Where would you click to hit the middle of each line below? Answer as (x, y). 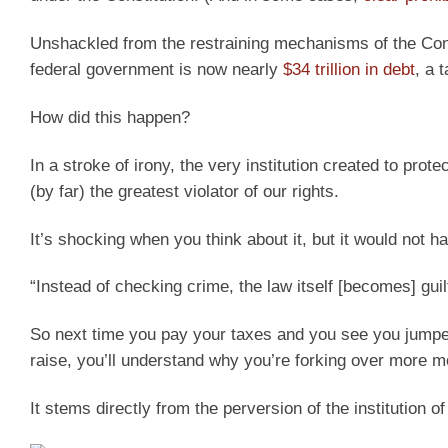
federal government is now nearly (156, 70)
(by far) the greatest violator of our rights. (184, 191)
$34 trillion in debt (349, 70)
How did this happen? (110, 117)
